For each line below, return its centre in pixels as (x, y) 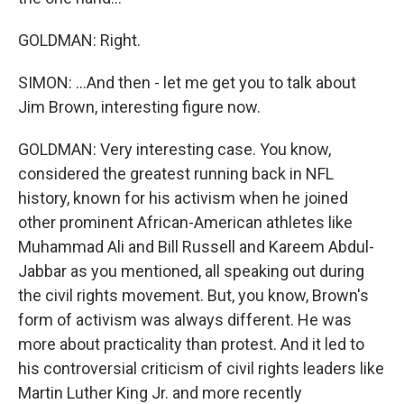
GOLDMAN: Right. (79, 40)
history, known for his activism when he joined (183, 198)
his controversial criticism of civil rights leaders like (201, 368)
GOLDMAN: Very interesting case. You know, (174, 149)
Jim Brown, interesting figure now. (139, 107)
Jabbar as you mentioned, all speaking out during (191, 271)
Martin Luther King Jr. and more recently (160, 393)
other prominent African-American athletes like (185, 222)
